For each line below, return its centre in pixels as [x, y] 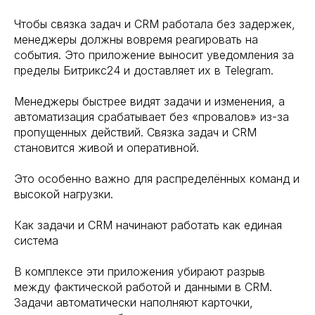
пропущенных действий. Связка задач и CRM [135, 132]
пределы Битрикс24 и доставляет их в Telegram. [144, 70]
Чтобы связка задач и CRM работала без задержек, [155, 24]
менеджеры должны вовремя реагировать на [136, 39]
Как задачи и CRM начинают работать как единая [148, 225]
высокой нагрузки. [64, 194]
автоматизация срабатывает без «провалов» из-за [152, 116]
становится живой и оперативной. [107, 147]
